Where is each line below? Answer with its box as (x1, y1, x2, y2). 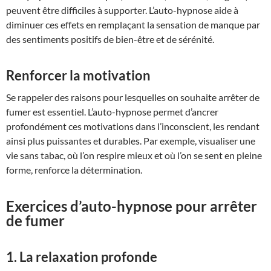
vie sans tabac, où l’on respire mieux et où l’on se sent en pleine (6, 149, 262, 161)
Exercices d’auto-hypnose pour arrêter (6, 197, 257, 215)
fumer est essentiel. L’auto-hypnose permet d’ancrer (6, 106, 218, 117)
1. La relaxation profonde (6, 249, 157, 265)
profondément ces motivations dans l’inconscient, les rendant (6, 120, 260, 132)
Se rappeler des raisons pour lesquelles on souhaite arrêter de (6, 91, 260, 103)
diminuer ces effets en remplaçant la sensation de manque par (6, 19, 260, 30)
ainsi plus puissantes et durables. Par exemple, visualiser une (6, 135, 255, 146)
